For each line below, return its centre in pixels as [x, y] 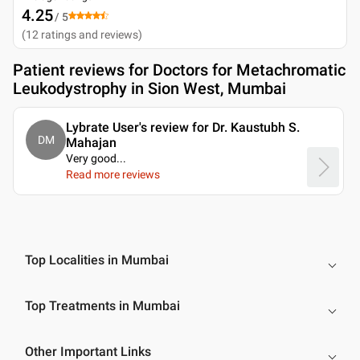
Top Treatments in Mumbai [102, 305]
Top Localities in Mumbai [97, 260]
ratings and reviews [90, 34]
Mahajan [91, 142]
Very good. [93, 158]
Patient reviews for [83, 70]
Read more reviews [113, 174]
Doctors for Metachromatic [249, 70]
